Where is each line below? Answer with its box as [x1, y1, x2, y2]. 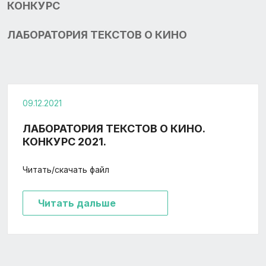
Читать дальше [38, 197, 116, 209]
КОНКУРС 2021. [23, 135, 106, 148]
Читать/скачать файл [23, 164, 109, 175]
